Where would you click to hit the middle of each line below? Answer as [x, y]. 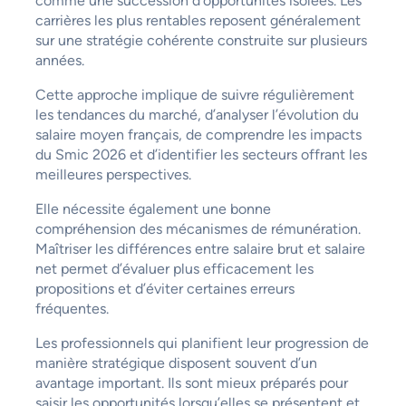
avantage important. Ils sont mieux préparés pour [191, 383]
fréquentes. [72, 309]
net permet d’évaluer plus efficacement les [174, 269]
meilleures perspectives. [113, 175]
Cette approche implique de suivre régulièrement [194, 95]
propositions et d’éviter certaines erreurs [164, 289]
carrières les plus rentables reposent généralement [198, 21]
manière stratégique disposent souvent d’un [176, 363]
